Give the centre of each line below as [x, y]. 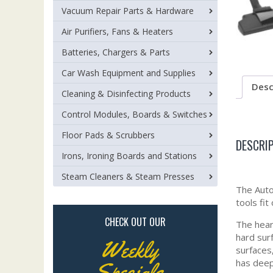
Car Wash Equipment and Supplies [129, 73]
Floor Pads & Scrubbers [108, 135]
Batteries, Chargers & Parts [116, 52]
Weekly [129, 250]
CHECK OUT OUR [135, 222]
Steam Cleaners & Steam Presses [128, 176]
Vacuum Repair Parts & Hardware [128, 11]
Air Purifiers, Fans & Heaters [117, 31]
